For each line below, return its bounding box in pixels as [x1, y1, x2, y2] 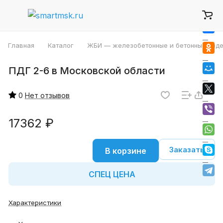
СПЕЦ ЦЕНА [88, 169, 135, 179]
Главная [8, 41, 34, 49]
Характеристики [8, 199, 61, 207]
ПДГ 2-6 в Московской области [8, 65, 165, 77]
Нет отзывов [25, 91, 70, 100]
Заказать [169, 144, 205, 154]
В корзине [105, 145, 146, 156]
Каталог [48, 41, 74, 49]
